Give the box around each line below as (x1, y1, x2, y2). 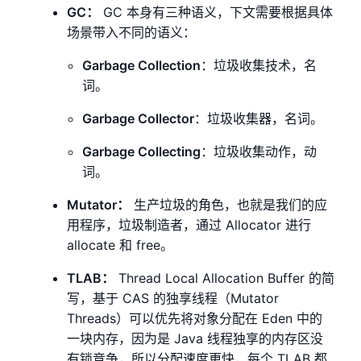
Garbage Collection (82, 57, 201, 74)
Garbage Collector (82, 110, 195, 127)
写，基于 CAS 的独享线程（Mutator (67, 290, 280, 307)
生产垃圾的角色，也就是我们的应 (130, 197, 328, 214)
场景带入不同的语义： (67, 24, 197, 41)
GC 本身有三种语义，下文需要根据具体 (99, 4, 334, 21)
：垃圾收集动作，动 (201, 143, 317, 160)
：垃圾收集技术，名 (201, 57, 317, 74)
